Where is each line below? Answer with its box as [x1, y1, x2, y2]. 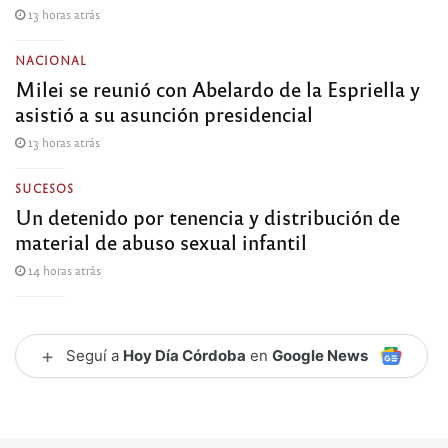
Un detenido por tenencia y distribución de [15, 202, 400, 230]
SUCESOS [15, 180, 74, 195]
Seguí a [66, 345, 123, 365]
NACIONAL [15, 52, 87, 67]
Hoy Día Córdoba [123, 345, 246, 365]
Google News [272, 345, 368, 365]
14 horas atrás [25, 261, 101, 278]
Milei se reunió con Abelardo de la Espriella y [15, 74, 420, 102]
